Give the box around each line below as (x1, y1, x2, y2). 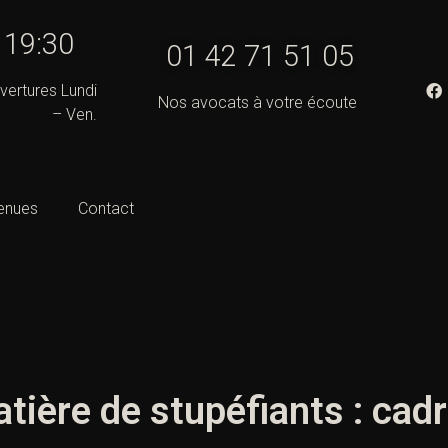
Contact (78, 199, 134, 219)
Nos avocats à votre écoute (157, 93, 357, 112)
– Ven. (51, 105, 97, 124)
